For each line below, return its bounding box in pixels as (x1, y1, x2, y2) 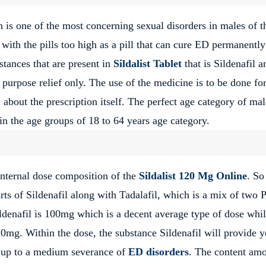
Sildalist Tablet (113, 58, 182, 69)
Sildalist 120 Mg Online (139, 170, 247, 182)
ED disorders (128, 246, 189, 258)
